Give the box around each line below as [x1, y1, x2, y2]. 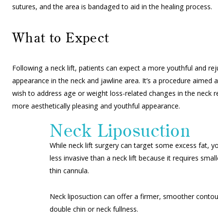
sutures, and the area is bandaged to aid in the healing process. [12, 1, 212, 11]
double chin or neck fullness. [50, 204, 140, 214]
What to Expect [12, 31, 109, 45]
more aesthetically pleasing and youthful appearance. [12, 101, 180, 111]
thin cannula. [50, 166, 89, 176]
